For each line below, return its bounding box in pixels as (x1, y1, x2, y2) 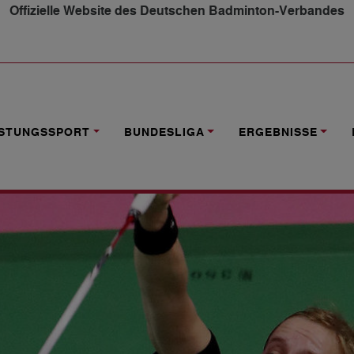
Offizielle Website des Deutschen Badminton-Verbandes (9, 3, 345, 20)
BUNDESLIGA (123, 126, 205, 140)
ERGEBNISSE (238, 126, 318, 140)
